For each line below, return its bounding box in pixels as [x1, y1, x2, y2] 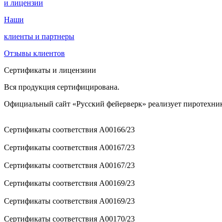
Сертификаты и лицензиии [4, 65, 96, 74]
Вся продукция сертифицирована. [4, 82, 119, 91]
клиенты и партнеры [4, 32, 74, 41]
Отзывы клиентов [4, 49, 65, 57]
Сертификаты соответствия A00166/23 [4, 125, 135, 134]
